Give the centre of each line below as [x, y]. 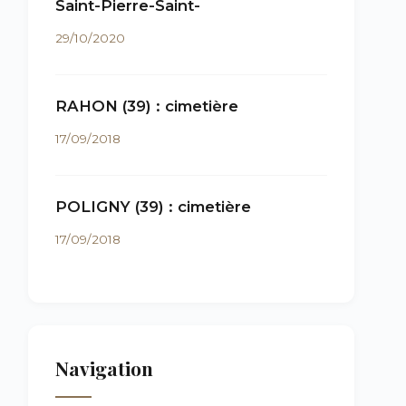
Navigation [104, 368]
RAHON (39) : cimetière [147, 106]
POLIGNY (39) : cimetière [153, 207]
